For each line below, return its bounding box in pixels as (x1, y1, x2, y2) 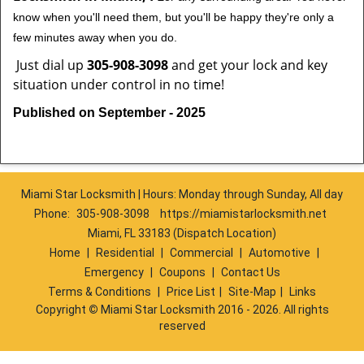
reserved (158, 319, 206, 332)
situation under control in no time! (13, 76, 224, 93)
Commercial (169, 246, 233, 259)
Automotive (248, 246, 310, 259)
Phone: (33, 207, 72, 220)
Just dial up (13, 56, 87, 74)
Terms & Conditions (48, 285, 151, 298)
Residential (95, 246, 154, 259)
